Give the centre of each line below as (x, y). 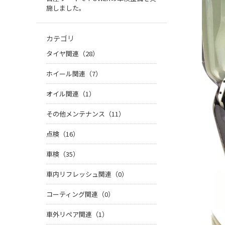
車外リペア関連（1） (77, 214)
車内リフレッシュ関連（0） (87, 174)
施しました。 (66, 8)
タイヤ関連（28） (73, 54)
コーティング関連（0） (80, 194)
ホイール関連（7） (74, 74)
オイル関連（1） (71, 94)
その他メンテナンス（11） (86, 114)
